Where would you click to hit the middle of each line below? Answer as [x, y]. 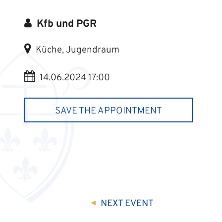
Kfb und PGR [65, 25]
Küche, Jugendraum [76, 50]
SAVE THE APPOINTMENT [108, 111]
